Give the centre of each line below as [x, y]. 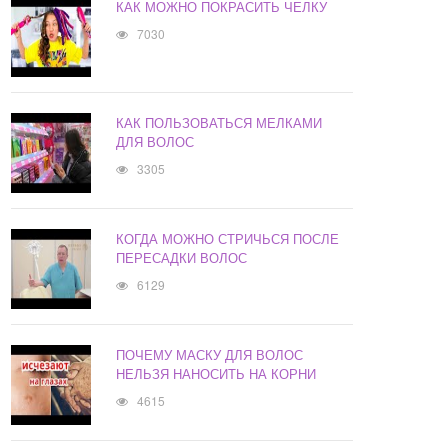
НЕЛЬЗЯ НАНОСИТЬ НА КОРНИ [216, 374]
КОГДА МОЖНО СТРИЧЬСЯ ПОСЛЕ [228, 239]
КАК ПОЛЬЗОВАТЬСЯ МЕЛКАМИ [219, 123]
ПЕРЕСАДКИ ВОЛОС [182, 258]
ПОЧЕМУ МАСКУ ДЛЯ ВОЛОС [210, 355]
